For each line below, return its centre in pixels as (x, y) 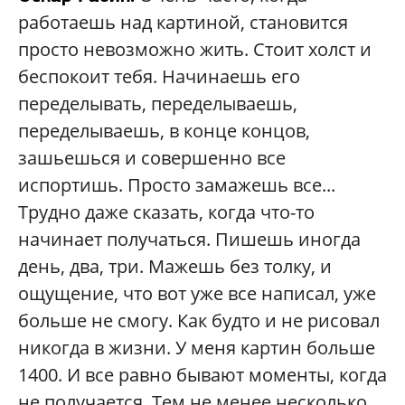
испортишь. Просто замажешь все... (177, 185)
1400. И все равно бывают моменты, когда (202, 375)
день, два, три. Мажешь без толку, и (175, 267)
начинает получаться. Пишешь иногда (189, 240)
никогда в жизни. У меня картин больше (197, 348)
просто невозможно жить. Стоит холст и (195, 50)
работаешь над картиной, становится (183, 23)
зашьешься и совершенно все (152, 158)
